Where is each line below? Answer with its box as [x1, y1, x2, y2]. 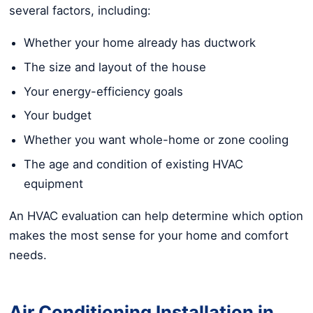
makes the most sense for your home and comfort [9, 228, 289, 243]
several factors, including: [9, 3, 151, 17]
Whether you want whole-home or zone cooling [24, 133, 289, 147]
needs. [9, 248, 47, 263]
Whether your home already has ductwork [24, 36, 256, 50]
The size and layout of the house [24, 59, 206, 74]
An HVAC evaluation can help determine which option [9, 209, 303, 224]
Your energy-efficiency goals [24, 84, 183, 99]
